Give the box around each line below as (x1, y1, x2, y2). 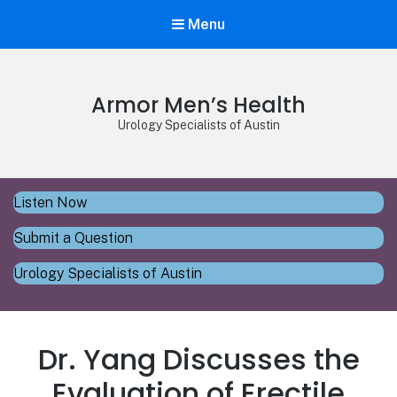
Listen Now (13, 194, 88, 212)
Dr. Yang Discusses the (37, 339, 360, 380)
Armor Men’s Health (91, 90, 306, 121)
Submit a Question (13, 230, 133, 247)
